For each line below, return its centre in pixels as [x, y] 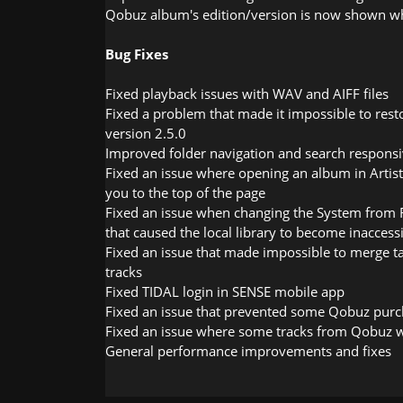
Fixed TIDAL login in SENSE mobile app [225, 291]
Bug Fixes [137, 54]
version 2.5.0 [146, 133]
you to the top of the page [185, 192]
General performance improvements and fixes [248, 350]
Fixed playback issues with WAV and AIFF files [247, 93]
